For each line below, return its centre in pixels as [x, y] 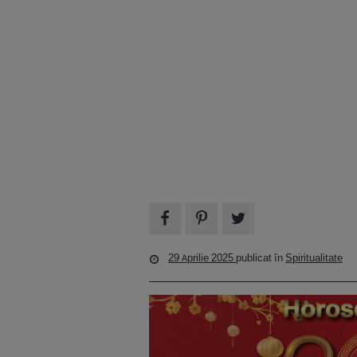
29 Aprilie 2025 [202, 258]
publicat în [261, 258]
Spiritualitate [314, 258]
